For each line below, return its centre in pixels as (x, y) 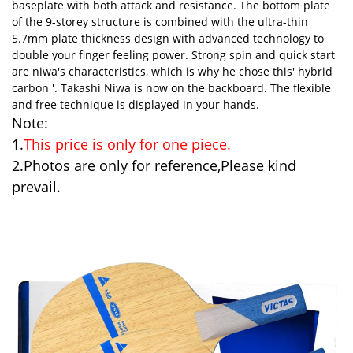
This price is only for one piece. (127, 145)
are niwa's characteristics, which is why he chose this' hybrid (172, 72)
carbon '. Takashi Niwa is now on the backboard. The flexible (171, 88)
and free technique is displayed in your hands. (135, 105)
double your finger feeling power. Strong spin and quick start (173, 55)
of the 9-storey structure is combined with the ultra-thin (160, 22)
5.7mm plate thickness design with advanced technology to (167, 39)
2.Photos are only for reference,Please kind (154, 166)
